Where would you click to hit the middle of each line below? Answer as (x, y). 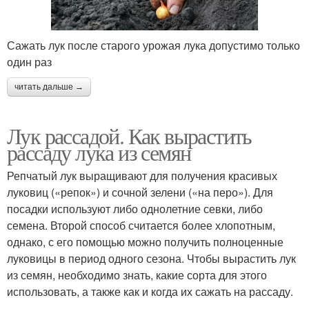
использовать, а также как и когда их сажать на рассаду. (150, 292)
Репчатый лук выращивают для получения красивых (142, 176)
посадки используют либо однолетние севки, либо (135, 209)
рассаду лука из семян (99, 152)
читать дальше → (49, 87)
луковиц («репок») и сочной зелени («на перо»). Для (140, 192)
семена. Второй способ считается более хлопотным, (141, 226)
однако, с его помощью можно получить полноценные (145, 242)
